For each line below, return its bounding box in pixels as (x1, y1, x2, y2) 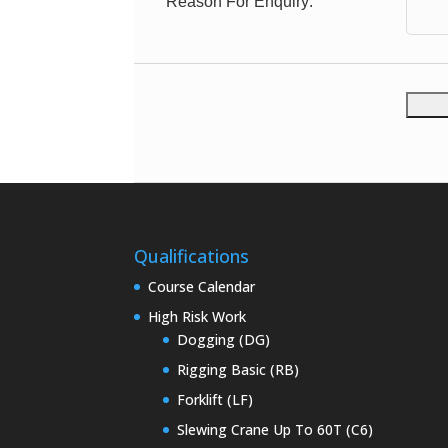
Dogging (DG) (177, 330, 271, 350)
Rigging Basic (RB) (177, 360, 300, 380)
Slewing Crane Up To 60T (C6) (177, 420, 374, 440)
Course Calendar (148, 277, 256, 297)
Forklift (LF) (177, 390, 254, 410)
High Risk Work (148, 307, 247, 327)
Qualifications (134, 244, 250, 269)
